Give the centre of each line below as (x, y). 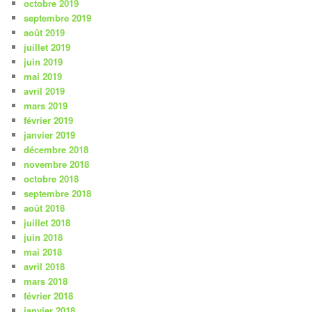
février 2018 (49, 296)
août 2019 (45, 33)
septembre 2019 (58, 18)
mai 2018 (43, 252)
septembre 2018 (58, 194)
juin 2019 (44, 62)
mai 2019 (43, 77)
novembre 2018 (57, 164)
